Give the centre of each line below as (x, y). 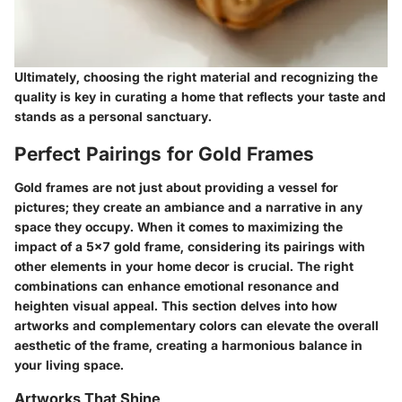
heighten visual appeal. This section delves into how (176, 306)
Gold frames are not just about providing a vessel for (176, 188)
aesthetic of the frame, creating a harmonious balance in (188, 345)
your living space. (69, 365)
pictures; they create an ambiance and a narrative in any (188, 207)
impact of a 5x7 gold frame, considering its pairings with (190, 247)
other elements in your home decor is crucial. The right (184, 267)
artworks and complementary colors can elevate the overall (197, 326)
